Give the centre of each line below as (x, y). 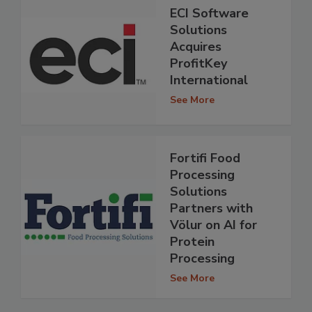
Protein (192, 242)
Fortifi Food (205, 158)
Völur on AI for (213, 225)
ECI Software (209, 13)
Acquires (196, 46)
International (209, 80)
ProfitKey (198, 63)
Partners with (211, 209)
